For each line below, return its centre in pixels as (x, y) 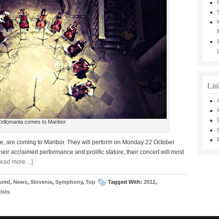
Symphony (69, 182)
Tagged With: (126, 182)
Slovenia (41, 182)
